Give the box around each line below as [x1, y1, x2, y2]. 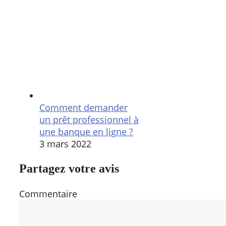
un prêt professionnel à [39, 113, 139, 126]
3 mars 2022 [39, 137, 91, 150]
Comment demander [39, 101, 128, 114]
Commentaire [19, 187, 77, 200]
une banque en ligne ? [39, 125, 133, 138]
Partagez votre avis [19, 161, 119, 175]
